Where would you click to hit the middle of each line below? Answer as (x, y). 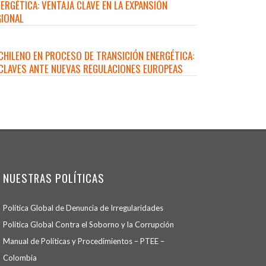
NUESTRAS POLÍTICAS (54, 178)
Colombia (20, 258)
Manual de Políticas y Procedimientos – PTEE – (84, 241)
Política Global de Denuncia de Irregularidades (83, 208)
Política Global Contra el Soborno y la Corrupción (89, 225)
